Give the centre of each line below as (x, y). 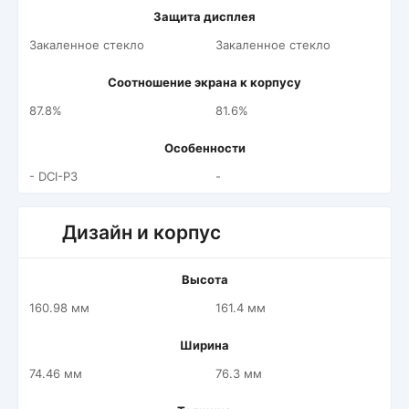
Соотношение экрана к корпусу (204, 82)
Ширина (204, 345)
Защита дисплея (204, 16)
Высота (204, 279)
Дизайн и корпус (142, 232)
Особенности (204, 148)
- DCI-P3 (53, 176)
